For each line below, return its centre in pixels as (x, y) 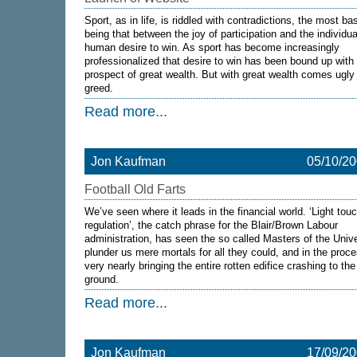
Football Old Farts (135, 189)
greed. (99, 88)
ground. (103, 279)
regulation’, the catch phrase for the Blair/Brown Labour (211, 225)
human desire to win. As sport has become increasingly (212, 47)
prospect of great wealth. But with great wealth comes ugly (220, 75)
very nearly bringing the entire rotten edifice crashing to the (220, 266)
